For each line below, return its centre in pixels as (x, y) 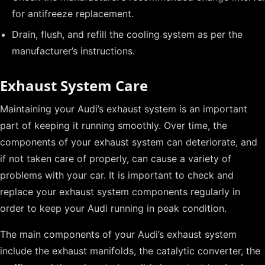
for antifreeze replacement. (73, 13)
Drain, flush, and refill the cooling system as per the (127, 35)
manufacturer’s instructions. (73, 51)
